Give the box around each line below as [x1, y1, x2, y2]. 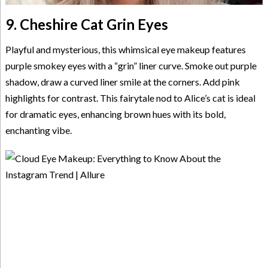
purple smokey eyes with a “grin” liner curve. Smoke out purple [5, 59, 257, 71]
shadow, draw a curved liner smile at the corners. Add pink [5, 75, 240, 87]
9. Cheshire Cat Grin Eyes [5, 15, 168, 33]
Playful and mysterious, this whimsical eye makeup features [5, 43, 246, 55]
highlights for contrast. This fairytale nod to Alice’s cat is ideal [5, 92, 255, 103]
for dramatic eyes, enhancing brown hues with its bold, [5, 108, 226, 120]
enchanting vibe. [5, 124, 72, 136]
